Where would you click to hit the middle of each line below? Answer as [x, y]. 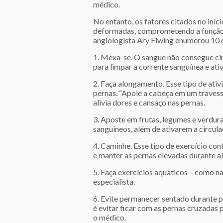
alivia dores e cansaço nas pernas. [149, 102]
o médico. [110, 217]
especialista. [114, 181]
